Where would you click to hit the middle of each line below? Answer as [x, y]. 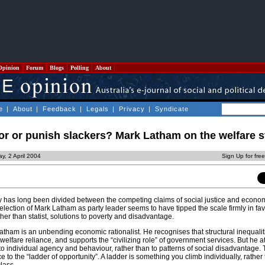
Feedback [59, 109]
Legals [98, 109]
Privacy [132, 109]
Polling [80, 68]
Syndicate [172, 109]
